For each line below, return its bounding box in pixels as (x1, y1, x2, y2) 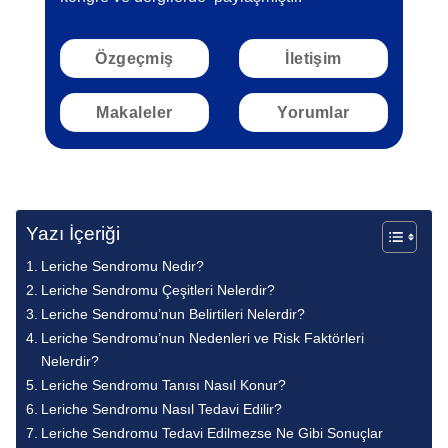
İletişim (285, 49, 342, 67)
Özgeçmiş (95, 49, 174, 67)
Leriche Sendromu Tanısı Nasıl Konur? (40, 376, 286, 393)
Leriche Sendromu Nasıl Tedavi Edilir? (40, 400, 282, 417)
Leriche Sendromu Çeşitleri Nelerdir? (40, 281, 275, 298)
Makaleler (96, 104, 173, 122)
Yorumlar (277, 104, 350, 122)
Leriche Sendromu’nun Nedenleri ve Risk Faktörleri (40, 329, 364, 346)
